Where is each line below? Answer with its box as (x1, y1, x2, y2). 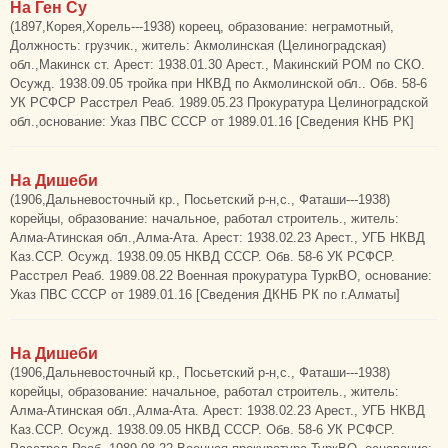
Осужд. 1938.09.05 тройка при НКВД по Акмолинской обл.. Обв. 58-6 (10, 76, 427, 91)
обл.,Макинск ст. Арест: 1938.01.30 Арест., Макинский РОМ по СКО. (10, 57, 425, 72)
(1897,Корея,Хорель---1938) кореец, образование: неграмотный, (10, 19, 394, 34)
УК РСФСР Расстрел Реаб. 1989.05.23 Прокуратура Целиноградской (10, 95, 428, 110)
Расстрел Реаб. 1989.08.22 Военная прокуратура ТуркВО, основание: (10, 268, 432, 283)
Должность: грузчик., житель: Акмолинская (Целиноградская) (10, 38, 386, 53)
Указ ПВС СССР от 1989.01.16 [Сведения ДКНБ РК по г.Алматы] (10, 287, 400, 302)
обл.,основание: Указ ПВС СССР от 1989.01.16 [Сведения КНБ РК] (10, 114, 414, 129)
